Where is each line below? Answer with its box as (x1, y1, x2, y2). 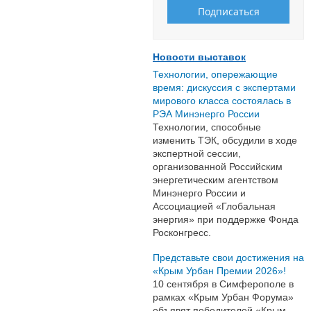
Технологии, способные (153, 121, 261, 133)
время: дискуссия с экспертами (153, 82, 296, 94)
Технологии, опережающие (153, 69, 278, 81)
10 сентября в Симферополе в (153, 278, 294, 290)
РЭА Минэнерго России (153, 108, 260, 120)
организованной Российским (153, 161, 283, 173)
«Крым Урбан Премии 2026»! (153, 265, 286, 277)
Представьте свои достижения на (153, 252, 304, 264)
